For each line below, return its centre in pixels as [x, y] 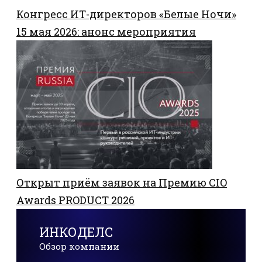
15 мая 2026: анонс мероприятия [106, 31]
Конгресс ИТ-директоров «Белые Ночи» [126, 14]
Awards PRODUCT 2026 [75, 200]
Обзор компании [80, 247]
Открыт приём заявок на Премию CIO [122, 182]
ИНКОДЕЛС [77, 232]
